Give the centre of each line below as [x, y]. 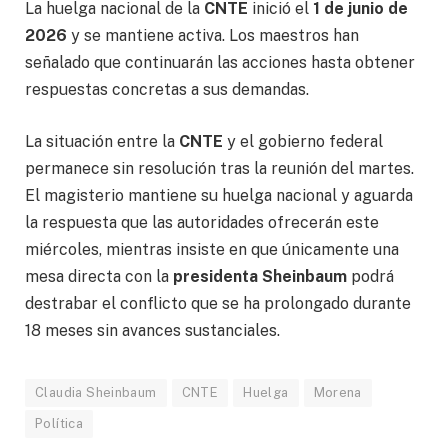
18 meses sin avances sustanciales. [152, 331]
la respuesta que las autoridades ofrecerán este [202, 223]
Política [59, 424]
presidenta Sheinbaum [260, 277]
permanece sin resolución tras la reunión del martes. [219, 169]
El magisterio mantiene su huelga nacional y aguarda [219, 196]
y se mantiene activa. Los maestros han [213, 36]
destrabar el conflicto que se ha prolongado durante [218, 304]
